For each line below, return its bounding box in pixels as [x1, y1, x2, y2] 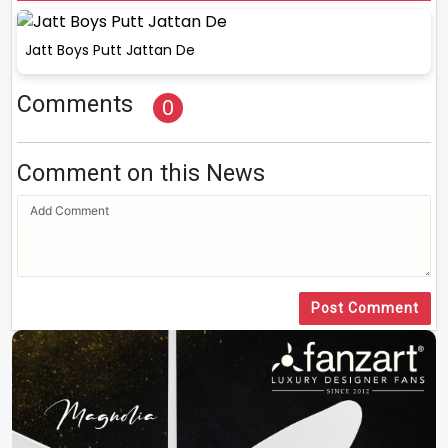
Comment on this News [17, 159, 265, 188]
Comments [17, 90, 133, 119]
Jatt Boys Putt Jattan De [25, 40, 195, 61]
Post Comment [311, 300, 419, 317]
